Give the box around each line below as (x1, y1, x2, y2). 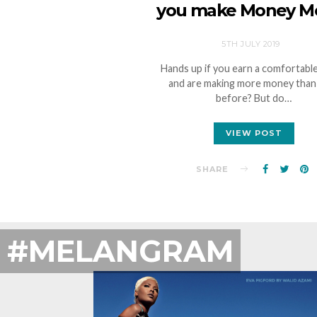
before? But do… (216, 91, 292, 104)
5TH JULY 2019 (221, 38, 280, 49)
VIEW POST (225, 127, 282, 138)
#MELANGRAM (7, 233, 234, 269)
